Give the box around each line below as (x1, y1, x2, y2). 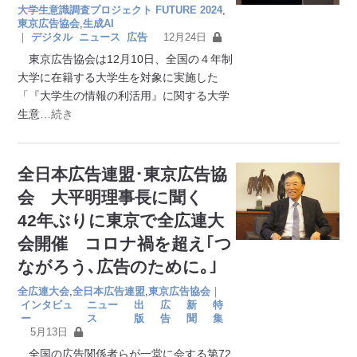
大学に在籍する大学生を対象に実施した (18, 70, 219, 84)
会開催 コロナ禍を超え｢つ (18, 233, 233, 253)
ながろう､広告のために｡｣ (18, 257, 218, 276)
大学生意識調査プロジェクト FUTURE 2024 (18, 3, 223, 16)
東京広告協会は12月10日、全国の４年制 (18, 52, 233, 65)
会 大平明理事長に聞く (18, 187, 221, 206)
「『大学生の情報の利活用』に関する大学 (18, 88, 230, 102)
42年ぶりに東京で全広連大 (18, 210, 225, 229)
